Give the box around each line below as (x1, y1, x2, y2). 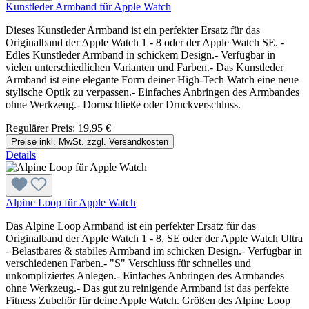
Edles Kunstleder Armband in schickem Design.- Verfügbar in (6, 48, 275, 61)
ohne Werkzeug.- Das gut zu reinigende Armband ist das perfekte (6, 281, 289, 294)
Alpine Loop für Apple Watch (6, 196, 136, 208)
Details (6, 148, 36, 161)
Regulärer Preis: (6, 121, 78, 134)
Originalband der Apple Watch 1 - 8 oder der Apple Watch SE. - (6, 36, 284, 48)
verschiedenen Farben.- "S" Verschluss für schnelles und (6, 257, 251, 269)
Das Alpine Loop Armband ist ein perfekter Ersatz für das (6, 219, 256, 232)
